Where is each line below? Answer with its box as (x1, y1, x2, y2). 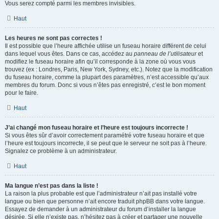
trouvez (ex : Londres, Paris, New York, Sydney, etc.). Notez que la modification (5, 66, 213, 73)
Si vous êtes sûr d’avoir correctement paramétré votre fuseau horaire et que (5, 132, 204, 139)
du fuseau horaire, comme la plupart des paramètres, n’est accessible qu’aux (5, 74, 209, 81)
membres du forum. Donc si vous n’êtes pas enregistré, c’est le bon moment (5, 82, 205, 88)
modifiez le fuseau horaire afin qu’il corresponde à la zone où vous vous (5, 58, 196, 65)
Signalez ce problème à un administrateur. (5, 148, 117, 154)
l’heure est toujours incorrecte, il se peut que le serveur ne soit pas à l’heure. (5, 140, 207, 147)
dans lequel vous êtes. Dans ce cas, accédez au (5, 50, 134, 57)
